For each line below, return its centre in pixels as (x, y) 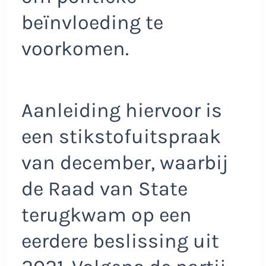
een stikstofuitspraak (121, 136)
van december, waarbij (125, 162)
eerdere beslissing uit (120, 241)
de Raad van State (104, 189)
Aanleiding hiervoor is (121, 110)
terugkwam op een (106, 215)
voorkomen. (75, 49)
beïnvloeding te (92, 23)
